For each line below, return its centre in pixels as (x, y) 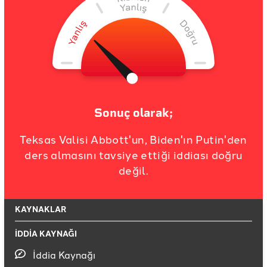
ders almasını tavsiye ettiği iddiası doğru (133, 155)
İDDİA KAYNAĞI (46, 234)
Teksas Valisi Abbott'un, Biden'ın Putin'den (133, 139)
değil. (133, 170)
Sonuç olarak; (133, 113)
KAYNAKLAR (41, 209)
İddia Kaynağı (64, 255)
